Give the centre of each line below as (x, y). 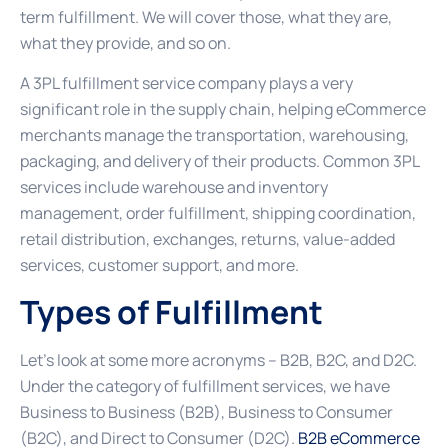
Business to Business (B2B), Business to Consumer (206, 411)
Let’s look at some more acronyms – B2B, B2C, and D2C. (218, 359)
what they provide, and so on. (125, 42)
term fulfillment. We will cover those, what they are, (206, 16)
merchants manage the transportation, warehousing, (214, 135)
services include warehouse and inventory (174, 187)
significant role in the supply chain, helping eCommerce (223, 109)
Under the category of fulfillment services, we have (205, 385)
